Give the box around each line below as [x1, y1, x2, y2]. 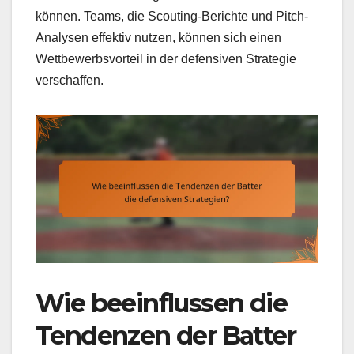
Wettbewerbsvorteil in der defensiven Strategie [36, 51, 296, 66]
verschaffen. [36, 73, 104, 87]
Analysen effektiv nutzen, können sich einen [36, 30, 281, 44]
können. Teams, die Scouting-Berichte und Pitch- [36, 9, 308, 23]
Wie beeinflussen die [36, 287, 287, 318]
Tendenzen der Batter [36, 319, 296, 351]
